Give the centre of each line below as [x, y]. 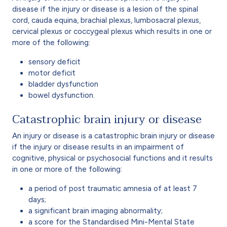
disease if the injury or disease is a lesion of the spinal [105, 9]
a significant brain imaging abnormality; [96, 211]
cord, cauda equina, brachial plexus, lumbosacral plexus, [106, 20]
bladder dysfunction [63, 84]
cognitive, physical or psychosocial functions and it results [112, 158]
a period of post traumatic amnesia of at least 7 [113, 188]
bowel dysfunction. [62, 95]
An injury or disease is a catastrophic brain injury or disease [113, 136]
